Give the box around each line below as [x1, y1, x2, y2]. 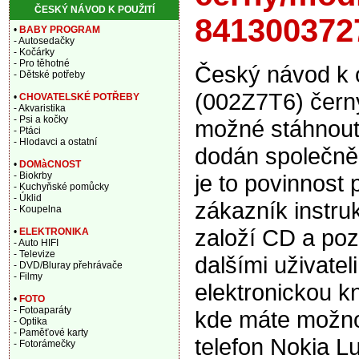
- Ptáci [14, 125, 41, 136]
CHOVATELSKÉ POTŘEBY [19, 91, 139, 103]
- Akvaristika [14, 103, 66, 114]
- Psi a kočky [14, 114, 68, 125]
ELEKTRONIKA [19, 226, 89, 237]
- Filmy [14, 271, 42, 282]
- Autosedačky [14, 35, 75, 46]
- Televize [14, 248, 55, 260]
